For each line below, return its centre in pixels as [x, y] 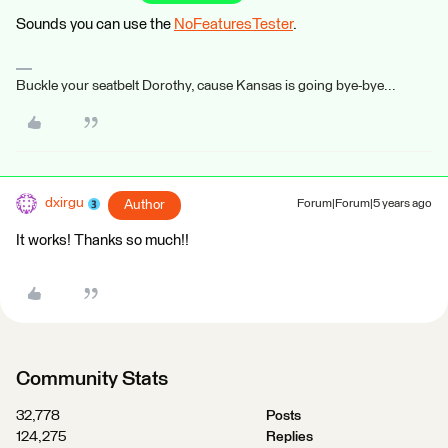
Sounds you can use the [95, 24]
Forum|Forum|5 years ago [364, 204]
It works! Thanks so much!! [102, 240]
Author [144, 205]
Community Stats [92, 379]
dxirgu [64, 203]
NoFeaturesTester [233, 24]
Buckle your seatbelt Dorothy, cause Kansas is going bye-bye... [206, 86]
